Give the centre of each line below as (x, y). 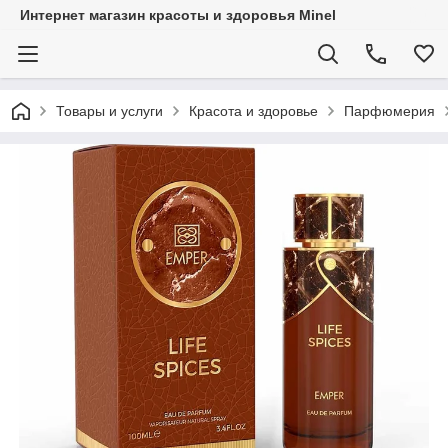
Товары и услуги (109, 111)
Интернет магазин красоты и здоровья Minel (178, 15)
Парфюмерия (389, 111)
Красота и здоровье (253, 111)
